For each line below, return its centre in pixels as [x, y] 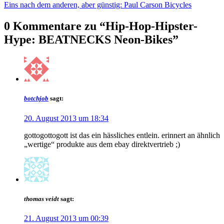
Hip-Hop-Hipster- [151, 26]
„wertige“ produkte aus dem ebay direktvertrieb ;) [102, 144]
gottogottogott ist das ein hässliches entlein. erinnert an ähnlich [122, 135]
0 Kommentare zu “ [55, 26]
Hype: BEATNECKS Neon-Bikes [88, 40]
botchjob [36, 98]
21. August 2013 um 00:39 [66, 218]
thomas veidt [41, 198]
